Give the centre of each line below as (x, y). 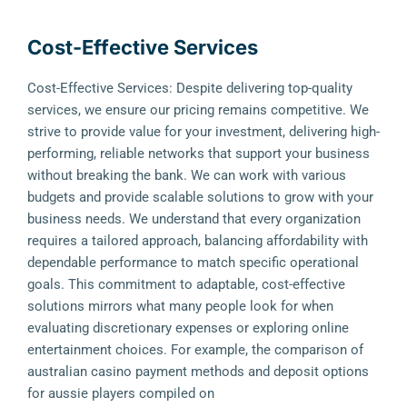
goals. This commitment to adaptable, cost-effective (186, 284)
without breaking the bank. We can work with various (187, 175)
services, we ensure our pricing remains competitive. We (198, 110)
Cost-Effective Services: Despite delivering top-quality (190, 88)
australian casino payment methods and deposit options (198, 372)
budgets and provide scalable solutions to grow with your (200, 197)
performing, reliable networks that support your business (199, 154)
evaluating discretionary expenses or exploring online (188, 328)
